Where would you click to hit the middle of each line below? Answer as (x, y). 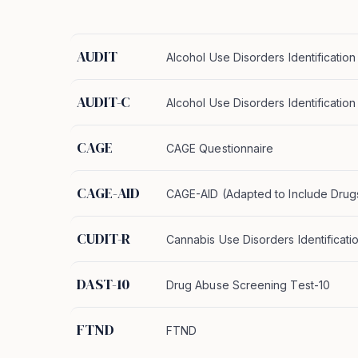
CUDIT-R (104, 239)
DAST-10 (103, 284)
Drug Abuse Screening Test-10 (248, 284)
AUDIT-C (104, 102)
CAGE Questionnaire (220, 148)
